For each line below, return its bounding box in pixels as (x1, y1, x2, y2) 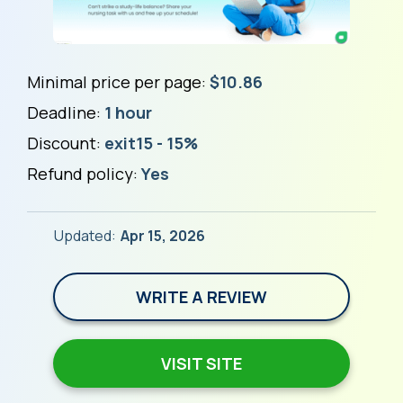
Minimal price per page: (27, 71, 210, 93)
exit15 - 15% (104, 132, 198, 154)
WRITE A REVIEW (136, 286, 267, 308)
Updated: (54, 226, 116, 246)
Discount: (27, 132, 104, 154)
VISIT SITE (161, 353, 242, 374)
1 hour (104, 102, 152, 123)
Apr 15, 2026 (121, 226, 205, 246)
